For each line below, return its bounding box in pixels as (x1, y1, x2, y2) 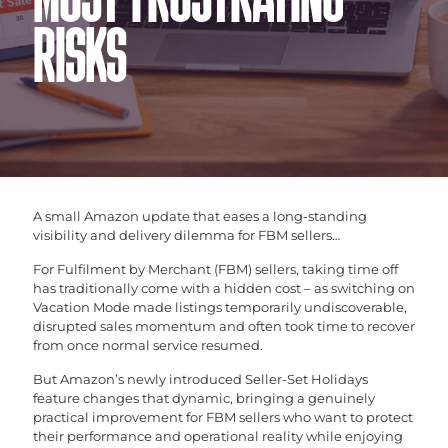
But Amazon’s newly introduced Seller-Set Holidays (33, 370, 368, 387)
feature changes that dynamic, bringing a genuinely (33, 389, 375, 406)
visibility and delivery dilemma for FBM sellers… (33, 226, 340, 243)
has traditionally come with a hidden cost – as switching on (33, 279, 415, 296)
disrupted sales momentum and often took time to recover (33, 317, 415, 334)
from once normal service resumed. (33, 336, 263, 353)
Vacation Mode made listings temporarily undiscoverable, (33, 298, 407, 315)
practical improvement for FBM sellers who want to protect (33, 408, 413, 425)
